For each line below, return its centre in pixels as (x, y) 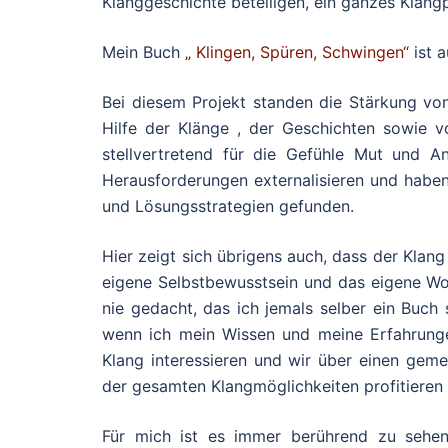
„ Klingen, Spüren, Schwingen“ (297, 52)
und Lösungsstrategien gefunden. (228, 206)
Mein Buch (143, 52)
